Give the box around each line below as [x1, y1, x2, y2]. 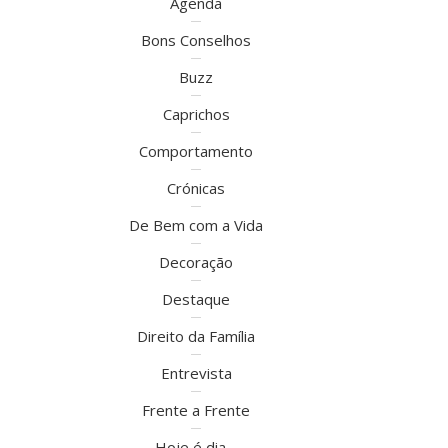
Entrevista [160, 363, 232, 383]
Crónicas [167, 178, 225, 198]
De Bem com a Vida [129, 215, 263, 235]
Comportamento [139, 141, 253, 161]
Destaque [162, 289, 230, 309]
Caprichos [162, 104, 230, 124]
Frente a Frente [142, 400, 250, 420]
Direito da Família [137, 326, 255, 346]
